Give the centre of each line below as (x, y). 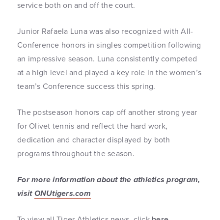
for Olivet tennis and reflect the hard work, (92, 126)
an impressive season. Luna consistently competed (107, 59)
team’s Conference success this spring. (86, 86)
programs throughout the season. (76, 153)
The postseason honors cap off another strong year (107, 112)
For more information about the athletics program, (109, 179)
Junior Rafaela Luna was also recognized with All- (105, 31)
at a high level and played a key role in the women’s (109, 72)
